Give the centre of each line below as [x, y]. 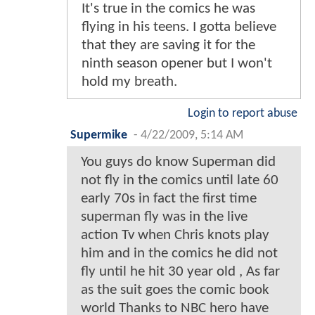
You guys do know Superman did [178, 162]
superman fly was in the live [164, 217]
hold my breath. [129, 82]
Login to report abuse [243, 113]
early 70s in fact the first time [169, 198]
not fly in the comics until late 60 [180, 180]
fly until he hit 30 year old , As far [180, 271]
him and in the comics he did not [179, 253]
